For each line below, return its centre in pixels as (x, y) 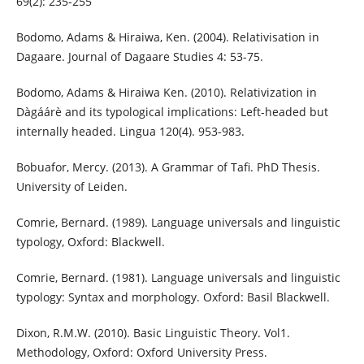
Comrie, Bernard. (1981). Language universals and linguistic (178, 278)
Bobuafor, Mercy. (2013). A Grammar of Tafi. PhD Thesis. (168, 167)
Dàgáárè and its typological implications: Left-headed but (172, 112)
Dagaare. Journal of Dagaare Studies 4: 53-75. (139, 57)
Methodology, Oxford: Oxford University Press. (141, 353)
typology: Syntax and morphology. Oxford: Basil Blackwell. (173, 297)
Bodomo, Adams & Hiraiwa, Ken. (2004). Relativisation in (167, 37)
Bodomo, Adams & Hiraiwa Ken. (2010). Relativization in (166, 93)
